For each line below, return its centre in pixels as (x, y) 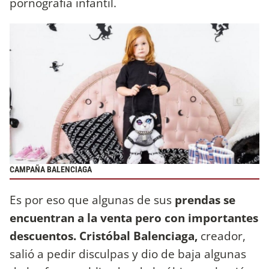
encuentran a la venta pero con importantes (134, 218)
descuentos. (43, 236)
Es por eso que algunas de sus (91, 200)
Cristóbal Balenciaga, (138, 236)
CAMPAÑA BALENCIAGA (51, 169)
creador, (222, 236)
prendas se (204, 200)
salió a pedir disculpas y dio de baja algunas (128, 254)
